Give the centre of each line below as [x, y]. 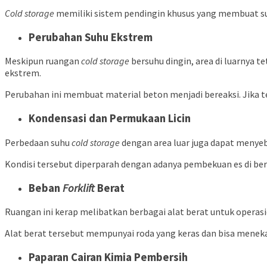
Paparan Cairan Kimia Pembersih [108, 257]
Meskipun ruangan [43, 61]
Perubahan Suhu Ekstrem [91, 37]
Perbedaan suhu [38, 142]
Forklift [80, 188]
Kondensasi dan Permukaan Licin [110, 119]
